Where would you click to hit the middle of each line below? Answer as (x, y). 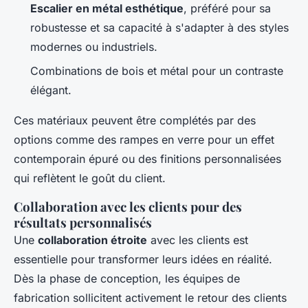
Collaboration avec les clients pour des (128, 206)
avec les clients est (198, 240)
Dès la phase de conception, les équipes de (127, 278)
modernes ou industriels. (94, 47)
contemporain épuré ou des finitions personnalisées (147, 158)
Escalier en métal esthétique (107, 9)
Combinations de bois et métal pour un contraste (157, 70)
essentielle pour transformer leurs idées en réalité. (143, 259)
